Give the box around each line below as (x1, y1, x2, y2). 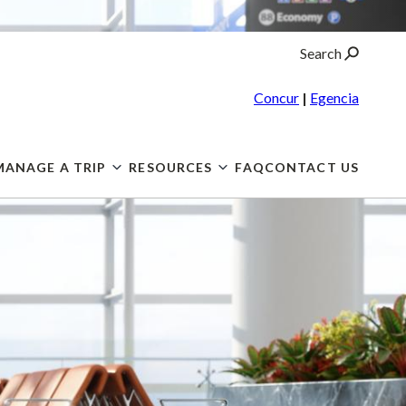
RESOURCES (129, 159, 213, 175)
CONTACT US (264, 159, 359, 175)
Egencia (310, 89, 359, 106)
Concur (254, 89, 299, 106)
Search (300, 44, 344, 62)
